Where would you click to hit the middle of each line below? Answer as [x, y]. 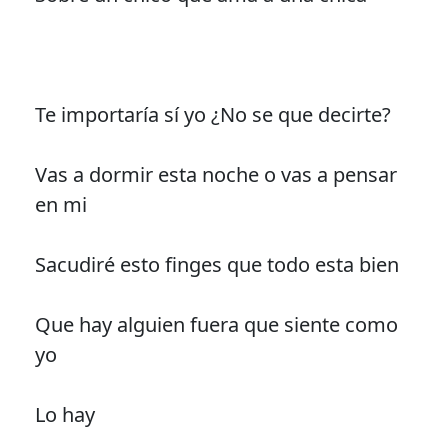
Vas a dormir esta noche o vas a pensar [215, 175]
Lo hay [64, 415]
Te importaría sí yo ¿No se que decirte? [212, 115]
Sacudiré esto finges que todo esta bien [216, 265]
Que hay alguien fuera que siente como [216, 325]
